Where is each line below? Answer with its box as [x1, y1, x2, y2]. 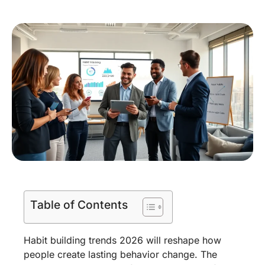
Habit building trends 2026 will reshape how [24, 234, 221, 247]
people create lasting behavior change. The [24, 248, 217, 261]
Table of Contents [30, 198, 128, 212]
